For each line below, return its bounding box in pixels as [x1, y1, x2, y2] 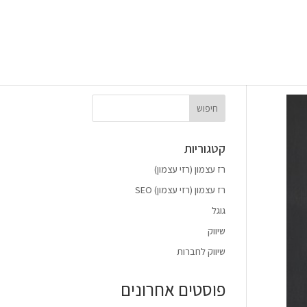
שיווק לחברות [176, 245, 225, 258]
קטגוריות [184, 140, 225, 156]
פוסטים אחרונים [120, 278, 225, 301]
